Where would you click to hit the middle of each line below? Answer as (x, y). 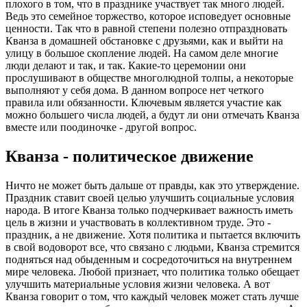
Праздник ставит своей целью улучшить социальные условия (150, 198)
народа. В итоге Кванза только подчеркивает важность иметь (149, 210)
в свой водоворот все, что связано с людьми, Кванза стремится (152, 247)
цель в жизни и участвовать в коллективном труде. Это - (138, 223)
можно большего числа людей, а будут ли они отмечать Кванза (152, 115)
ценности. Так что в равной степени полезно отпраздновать (146, 29)
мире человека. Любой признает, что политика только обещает (152, 272)
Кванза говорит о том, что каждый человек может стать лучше (152, 297)
